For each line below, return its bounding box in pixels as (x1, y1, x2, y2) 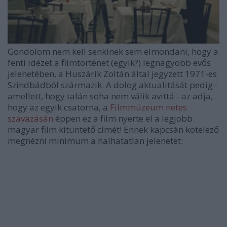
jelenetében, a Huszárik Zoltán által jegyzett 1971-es (8, 67, 217, 80)
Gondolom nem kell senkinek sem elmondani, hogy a (8, 45, 218, 57)
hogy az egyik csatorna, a (8, 101, 110, 113)
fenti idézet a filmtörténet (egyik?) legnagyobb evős (8, 56, 211, 68)
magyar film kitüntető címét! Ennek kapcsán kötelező (8, 123, 219, 135)
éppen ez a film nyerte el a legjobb (53, 112, 193, 124)
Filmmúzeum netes (110, 101, 187, 113)
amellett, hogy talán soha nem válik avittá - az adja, (8, 90, 213, 102)
